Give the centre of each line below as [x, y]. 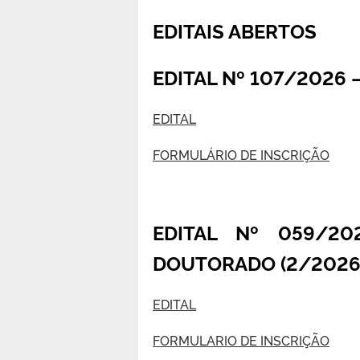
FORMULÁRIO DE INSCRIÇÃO [241, 154]
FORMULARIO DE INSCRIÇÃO [241, 340]
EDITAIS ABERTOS [235, 30]
